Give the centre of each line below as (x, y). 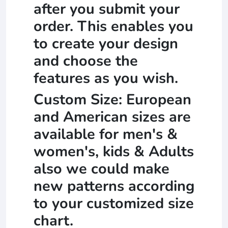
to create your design (106, 44)
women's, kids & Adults (114, 152)
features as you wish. (108, 78)
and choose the (86, 61)
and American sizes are (112, 117)
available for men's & (106, 134)
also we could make (102, 169)
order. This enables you (113, 26)
